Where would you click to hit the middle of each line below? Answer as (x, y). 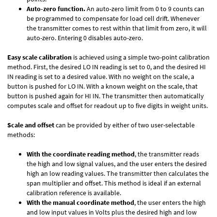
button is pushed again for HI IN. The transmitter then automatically (106, 96)
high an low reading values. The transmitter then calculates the (118, 173)
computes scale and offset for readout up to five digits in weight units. (108, 105)
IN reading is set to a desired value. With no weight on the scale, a (101, 76)
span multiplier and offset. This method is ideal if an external (114, 183)
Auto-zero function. (56, 8)
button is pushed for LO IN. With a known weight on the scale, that (102, 86)
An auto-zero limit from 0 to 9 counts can (145, 8)
